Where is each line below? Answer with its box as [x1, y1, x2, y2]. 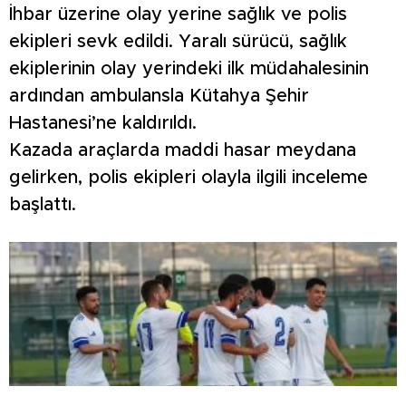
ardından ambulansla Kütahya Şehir [9, 87, 309, 106]
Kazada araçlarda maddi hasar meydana [9, 141, 356, 160]
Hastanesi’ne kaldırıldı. [9, 114, 197, 133]
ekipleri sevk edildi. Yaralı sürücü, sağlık [9, 33, 347, 52]
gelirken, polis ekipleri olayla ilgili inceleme [9, 169, 368, 188]
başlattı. [9, 196, 76, 215]
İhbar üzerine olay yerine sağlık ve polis [9, 5, 347, 24]
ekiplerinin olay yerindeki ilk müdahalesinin [9, 60, 369, 79]
